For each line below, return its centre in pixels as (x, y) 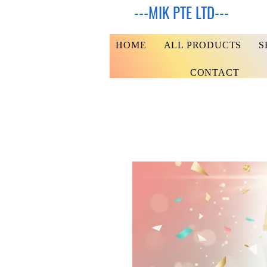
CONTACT (215, 72)
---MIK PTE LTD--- (181, 12)
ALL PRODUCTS (203, 45)
